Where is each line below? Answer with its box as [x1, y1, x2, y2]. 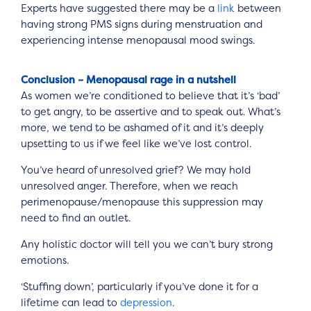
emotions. [21, 253, 69, 267]
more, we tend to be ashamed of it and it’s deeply [21, 121, 264, 135]
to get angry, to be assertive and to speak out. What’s [21, 105, 280, 119]
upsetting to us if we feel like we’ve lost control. [21, 137, 251, 151]
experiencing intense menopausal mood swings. [21, 33, 255, 47]
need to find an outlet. [21, 211, 131, 226]
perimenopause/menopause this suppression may [21, 195, 263, 210]
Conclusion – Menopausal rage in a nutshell [21, 73, 236, 87]
